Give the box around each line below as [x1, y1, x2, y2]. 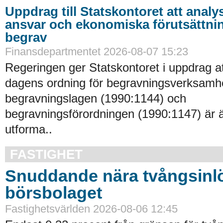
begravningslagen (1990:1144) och [5, 92, 186, 105]
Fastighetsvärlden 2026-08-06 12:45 [5, 203, 178, 215]
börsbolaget [5, 183, 102, 202]
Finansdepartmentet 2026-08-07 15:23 [5, 45, 188, 58]
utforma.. [5, 122, 52, 136]
